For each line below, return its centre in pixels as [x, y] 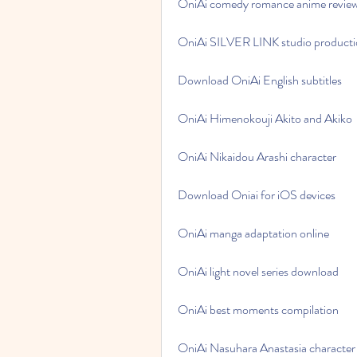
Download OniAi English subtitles [260, 80]
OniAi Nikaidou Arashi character [257, 157]
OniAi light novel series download [258, 271]
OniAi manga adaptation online [253, 233]
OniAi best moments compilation [258, 310]
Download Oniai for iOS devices [257, 195]
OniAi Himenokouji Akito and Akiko [265, 118]
